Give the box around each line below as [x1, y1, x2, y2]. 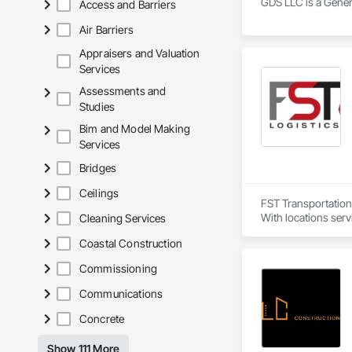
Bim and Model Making [79, 122, 191, 136]
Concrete [79, 312, 125, 326]
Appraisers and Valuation [79, 46, 200, 60]
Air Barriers [79, 23, 134, 37]
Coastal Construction [79, 236, 182, 251]
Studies [79, 100, 115, 114]
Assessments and [79, 84, 167, 98]
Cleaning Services [79, 211, 167, 225]
